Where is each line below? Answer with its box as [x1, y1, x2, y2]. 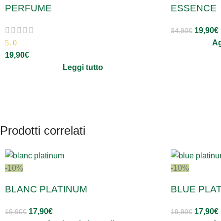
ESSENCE [171, 2, 217, 13]
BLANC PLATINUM [5, 184, 87, 195]
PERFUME [5, 2, 52, 13]
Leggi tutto [63, 63, 103, 72]
